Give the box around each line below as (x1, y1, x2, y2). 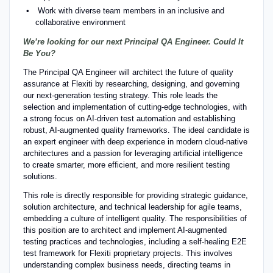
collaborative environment (35, 17, 126, 27)
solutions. (23, 171, 57, 181)
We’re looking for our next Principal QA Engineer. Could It (23, 37, 243, 46)
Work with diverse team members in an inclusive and (37, 5, 224, 15)
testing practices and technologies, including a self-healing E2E (23, 236, 247, 246)
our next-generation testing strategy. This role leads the (23, 90, 218, 100)
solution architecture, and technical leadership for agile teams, (23, 202, 242, 211)
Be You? (23, 48, 55, 58)
